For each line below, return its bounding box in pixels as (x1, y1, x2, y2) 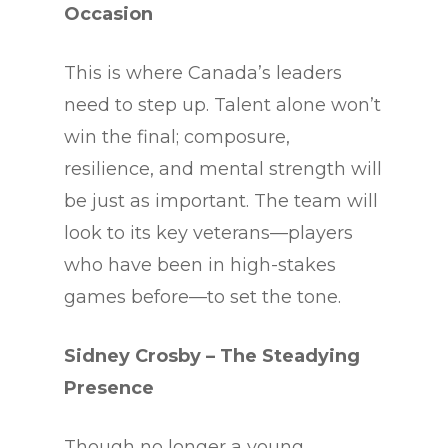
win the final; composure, (64, 126, 290, 149)
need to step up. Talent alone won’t (64, 94, 381, 117)
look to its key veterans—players (64, 222, 353, 245)
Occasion (64, 3, 153, 26)
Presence (64, 377, 154, 400)
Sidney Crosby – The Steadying (64, 345, 360, 368)
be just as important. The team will (64, 190, 378, 213)
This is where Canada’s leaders (64, 62, 342, 85)
